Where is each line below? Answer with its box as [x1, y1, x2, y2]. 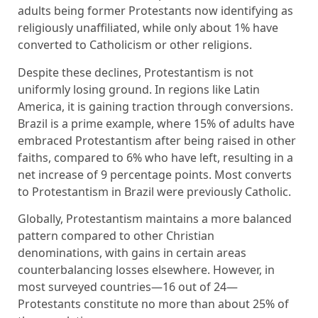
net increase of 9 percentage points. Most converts [18, 166, 292, 182]
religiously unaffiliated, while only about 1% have [18, 20, 278, 36]
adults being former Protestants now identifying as [18, 3, 293, 19]
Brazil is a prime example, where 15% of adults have [18, 115, 295, 131]
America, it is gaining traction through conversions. [18, 98, 293, 114]
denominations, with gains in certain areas [18, 245, 246, 261]
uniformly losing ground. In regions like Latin [18, 81, 260, 97]
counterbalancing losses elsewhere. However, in [18, 262, 275, 278]
